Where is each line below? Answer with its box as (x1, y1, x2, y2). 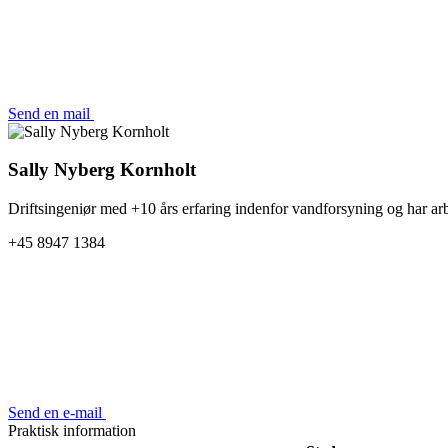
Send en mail (8, 104, 94, 122)
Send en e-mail (8, 404, 106, 421)
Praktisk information (8, 422, 136, 439)
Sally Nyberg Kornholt (8, 159, 196, 181)
